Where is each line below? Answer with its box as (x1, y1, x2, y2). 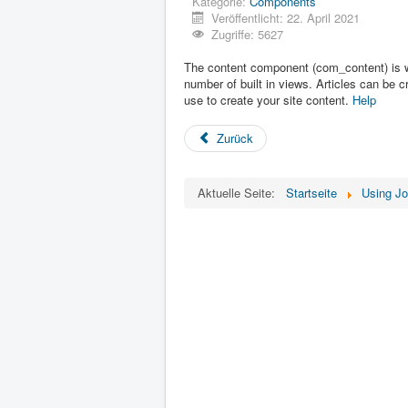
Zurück (217, 129, 254, 147)
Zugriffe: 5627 (211, 25, 284, 43)
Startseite (286, 184, 337, 201)
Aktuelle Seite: (198, 184, 282, 201)
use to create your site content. (184, 91, 352, 108)
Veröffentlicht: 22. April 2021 (211, 9, 361, 26)
